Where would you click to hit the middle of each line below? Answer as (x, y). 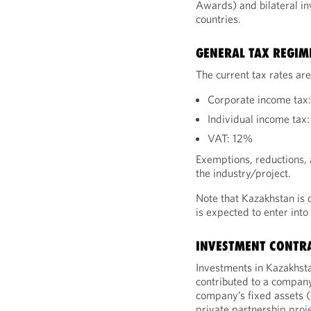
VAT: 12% (230, 138)
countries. (219, 19)
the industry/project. (244, 173)
